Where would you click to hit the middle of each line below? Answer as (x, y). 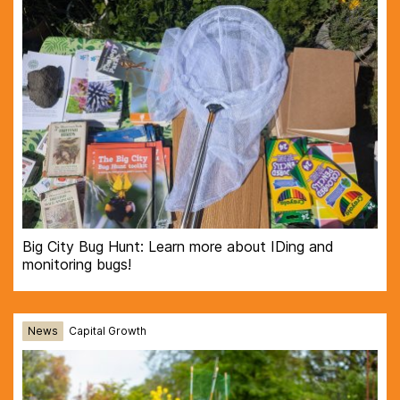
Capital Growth (108, 331)
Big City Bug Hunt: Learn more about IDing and (178, 246)
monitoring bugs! (77, 264)
